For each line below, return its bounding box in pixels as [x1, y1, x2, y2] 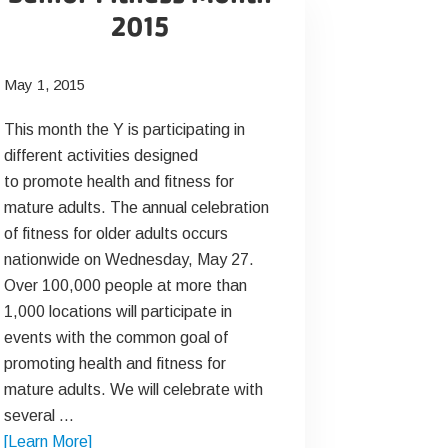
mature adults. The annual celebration [3, 199, 269, 216]
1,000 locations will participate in [3, 303, 232, 320]
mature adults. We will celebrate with [3, 381, 263, 398]
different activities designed [3, 147, 198, 164]
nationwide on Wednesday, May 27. [3, 251, 254, 268]
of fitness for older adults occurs [3, 225, 228, 242]
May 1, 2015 [3, 76, 85, 93]
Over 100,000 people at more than [3, 277, 247, 294]
